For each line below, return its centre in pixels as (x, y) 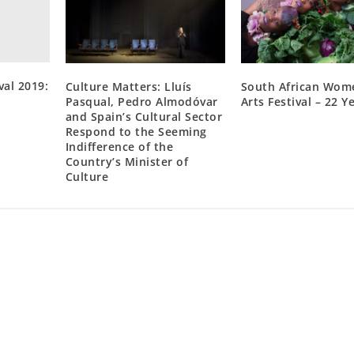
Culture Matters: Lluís (128, 86)
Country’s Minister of (127, 161)
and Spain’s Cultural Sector (144, 116)
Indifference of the (119, 146)
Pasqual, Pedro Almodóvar (141, 101)
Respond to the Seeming (136, 131)
